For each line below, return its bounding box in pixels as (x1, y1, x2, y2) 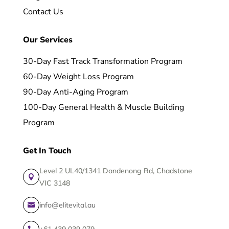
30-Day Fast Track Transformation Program (22, 55, 182, 67)
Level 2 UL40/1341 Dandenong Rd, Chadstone (39, 166, 192, 175)
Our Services (22, 34, 73, 45)
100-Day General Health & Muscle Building (22, 101, 184, 113)
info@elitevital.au (39, 200, 96, 210)
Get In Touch (22, 145, 72, 156)
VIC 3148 (39, 178, 70, 188)
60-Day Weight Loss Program (22, 71, 134, 82)
